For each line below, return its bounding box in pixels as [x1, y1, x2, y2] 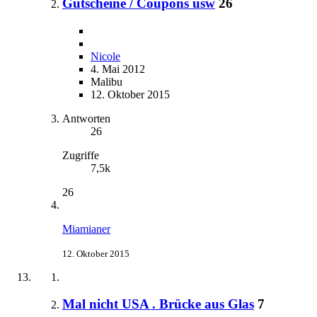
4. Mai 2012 [91, 62, 145, 75]
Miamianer [62, 222, 110, 235]
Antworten [62, 112, 110, 125]
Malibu [91, 75, 122, 88]
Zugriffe [62, 149, 99, 161]
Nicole [91, 50, 120, 62]
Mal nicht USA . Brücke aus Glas [62, 296, 254, 312]
